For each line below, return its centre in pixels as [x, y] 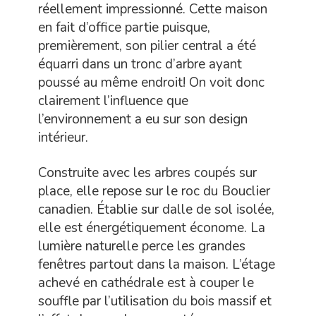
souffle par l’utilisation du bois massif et [155, 301]
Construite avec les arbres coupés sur [147, 173]
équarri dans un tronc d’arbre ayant [140, 64]
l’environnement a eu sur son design [143, 119]
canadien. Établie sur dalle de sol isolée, [156, 209]
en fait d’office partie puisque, [124, 28]
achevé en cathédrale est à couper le [146, 283]
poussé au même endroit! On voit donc [151, 83]
